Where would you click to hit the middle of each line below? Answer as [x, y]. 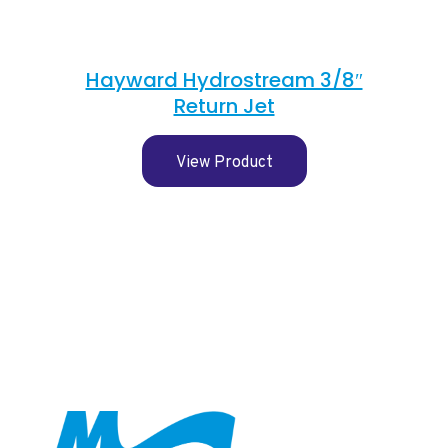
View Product [224, 162]
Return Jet [224, 105]
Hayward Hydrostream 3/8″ [224, 79]
